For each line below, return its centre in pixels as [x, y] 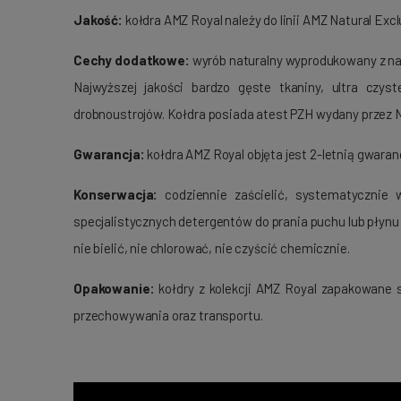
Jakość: [98, 20]
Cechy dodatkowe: [132, 60]
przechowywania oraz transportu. [168, 316]
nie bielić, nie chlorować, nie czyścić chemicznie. [212, 248]
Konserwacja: [119, 195]
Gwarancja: [111, 154]
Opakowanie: [116, 289]
